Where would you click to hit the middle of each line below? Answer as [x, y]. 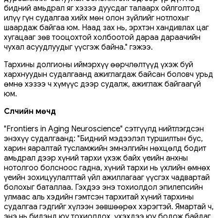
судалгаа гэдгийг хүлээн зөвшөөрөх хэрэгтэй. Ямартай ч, [109, 207]
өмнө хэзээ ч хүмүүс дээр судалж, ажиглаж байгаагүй [102, 84]
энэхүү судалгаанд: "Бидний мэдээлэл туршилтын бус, [103, 138]
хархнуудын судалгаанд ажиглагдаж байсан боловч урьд [109, 74]
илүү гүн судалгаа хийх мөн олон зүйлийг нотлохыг [97, 18]
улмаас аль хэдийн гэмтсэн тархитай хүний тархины [99, 197]
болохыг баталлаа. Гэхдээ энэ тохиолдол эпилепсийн [103, 187]
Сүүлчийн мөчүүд [30, 111]
